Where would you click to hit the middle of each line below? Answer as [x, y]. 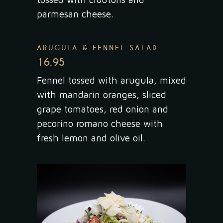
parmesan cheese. [75, 14]
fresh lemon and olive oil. [91, 138]
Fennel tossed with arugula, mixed [111, 80]
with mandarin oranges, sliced [102, 95]
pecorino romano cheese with [100, 124]
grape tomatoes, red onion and [103, 109]
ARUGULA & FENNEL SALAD [98, 48]
